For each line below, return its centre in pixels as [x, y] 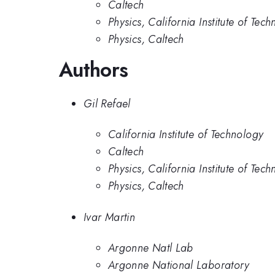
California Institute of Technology [186, 135]
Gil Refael [107, 103]
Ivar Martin [109, 217]
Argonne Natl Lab [151, 248]
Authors [94, 70]
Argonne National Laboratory [179, 265]
